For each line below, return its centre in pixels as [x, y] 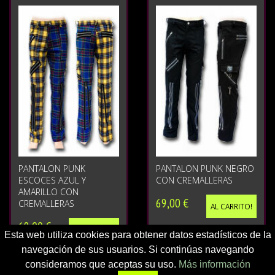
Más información [214, 264]
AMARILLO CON [48, 192]
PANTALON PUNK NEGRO [205, 169]
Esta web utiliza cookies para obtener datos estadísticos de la [137, 235]
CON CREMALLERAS [194, 180]
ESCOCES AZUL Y [52, 180]
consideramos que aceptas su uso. [102, 264]
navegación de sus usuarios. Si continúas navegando [137, 250]
